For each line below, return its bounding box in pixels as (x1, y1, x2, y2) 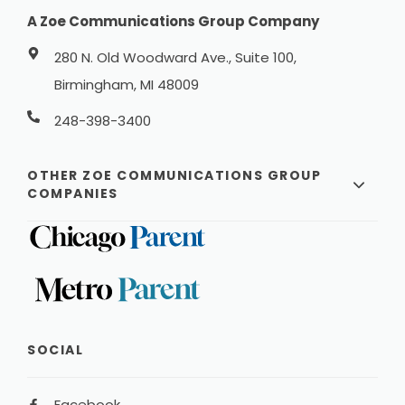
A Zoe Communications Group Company (27, 12, 320, 32)
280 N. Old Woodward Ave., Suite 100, (54, 48, 297, 68)
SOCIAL (27, 340, 84, 359)
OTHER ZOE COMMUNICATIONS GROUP (27, 166, 322, 185)
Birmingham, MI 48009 (54, 75, 200, 95)
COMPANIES (27, 184, 118, 203)
